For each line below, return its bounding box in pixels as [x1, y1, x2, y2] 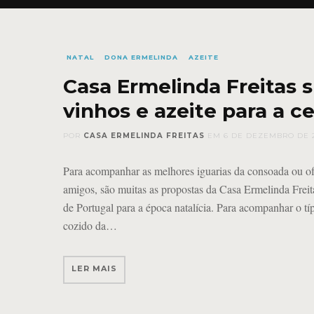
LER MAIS [71, 263, 117, 273]
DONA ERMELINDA [104, 53, 178, 61]
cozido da [63, 217, 106, 233]
